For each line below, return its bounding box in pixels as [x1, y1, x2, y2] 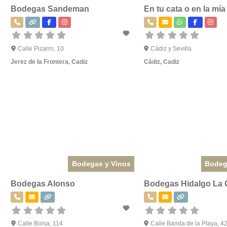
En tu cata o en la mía [143, 4, 225, 13]
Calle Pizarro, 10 [17, 45, 64, 52]
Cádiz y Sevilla [150, 45, 192, 52]
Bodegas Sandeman [11, 4, 89, 13]
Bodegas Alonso [11, 179, 75, 188]
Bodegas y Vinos [71, 159, 131, 168]
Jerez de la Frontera [11, 58, 68, 65]
